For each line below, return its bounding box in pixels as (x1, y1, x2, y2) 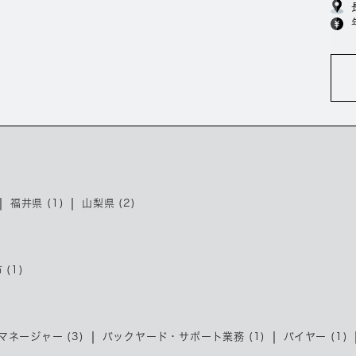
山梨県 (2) (82, 198, 136, 208)
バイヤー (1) (284, 331, 348, 342)
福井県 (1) (10, 198, 64, 208)
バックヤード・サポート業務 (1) (102, 331, 266, 342)
